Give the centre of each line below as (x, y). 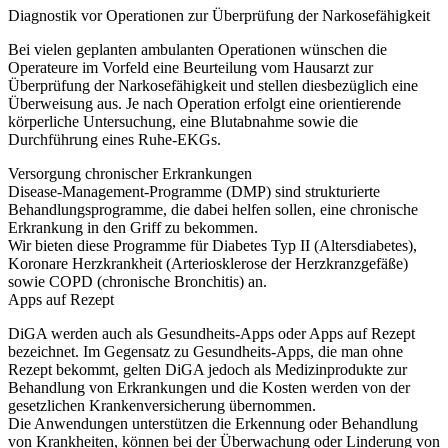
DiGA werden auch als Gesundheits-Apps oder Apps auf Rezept (211, 334)
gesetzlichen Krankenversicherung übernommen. (162, 406)
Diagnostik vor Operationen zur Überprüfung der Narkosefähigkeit (219, 16)
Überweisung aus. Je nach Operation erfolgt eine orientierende (204, 104)
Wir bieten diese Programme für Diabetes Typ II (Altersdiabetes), (212, 246)
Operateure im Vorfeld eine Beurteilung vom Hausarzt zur (190, 68)
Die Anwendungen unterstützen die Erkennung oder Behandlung (213, 424)
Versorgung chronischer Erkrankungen (130, 174)
